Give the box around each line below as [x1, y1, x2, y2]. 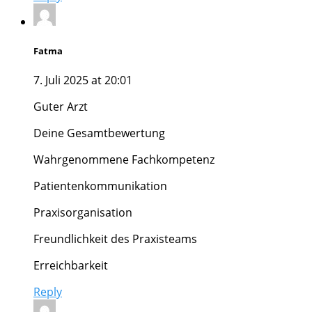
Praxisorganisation [33, 205, 132, 221]
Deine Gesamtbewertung [33, 125, 165, 141]
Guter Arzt [33, 99, 88, 115]
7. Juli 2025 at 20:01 [33, 72, 132, 88]
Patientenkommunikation [33, 178, 167, 194]
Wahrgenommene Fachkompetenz [33, 152, 214, 168]
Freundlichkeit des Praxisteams [33, 231, 197, 247]
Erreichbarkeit [33, 258, 108, 274]
